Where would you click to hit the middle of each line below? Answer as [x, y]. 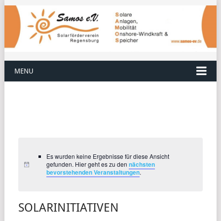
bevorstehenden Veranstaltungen [93, 172]
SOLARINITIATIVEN [69, 208]
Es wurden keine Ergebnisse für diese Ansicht [108, 156]
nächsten [142, 165]
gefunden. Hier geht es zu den [87, 164]
